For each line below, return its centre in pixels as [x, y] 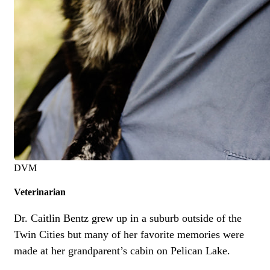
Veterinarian [40, 192]
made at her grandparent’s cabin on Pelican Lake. [122, 250]
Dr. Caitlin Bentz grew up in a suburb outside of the [128, 218]
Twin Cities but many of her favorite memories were [129, 234]
